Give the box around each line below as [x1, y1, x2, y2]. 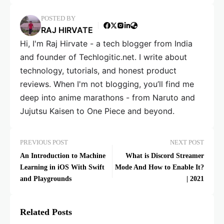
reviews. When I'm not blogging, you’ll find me [20, 79, 194, 89]
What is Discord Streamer [125, 152, 204, 159]
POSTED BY [41, 15, 75, 22]
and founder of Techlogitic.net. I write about [20, 52, 187, 62]
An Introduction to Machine [20, 152, 105, 159]
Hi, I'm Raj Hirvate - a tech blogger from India [20, 38, 192, 48]
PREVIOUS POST [20, 139, 68, 146]
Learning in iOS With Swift [20, 163, 104, 171]
